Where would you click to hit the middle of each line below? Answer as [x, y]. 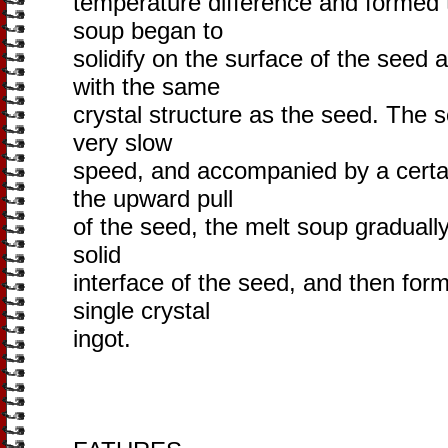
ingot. [102, 338]
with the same [146, 86]
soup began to [148, 30]
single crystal [141, 310]
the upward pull [153, 198]
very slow [122, 142]
